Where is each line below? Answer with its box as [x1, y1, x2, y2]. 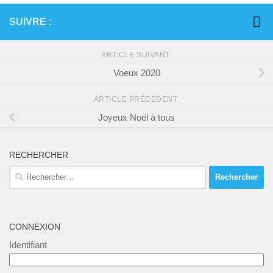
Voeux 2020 [113, 67, 160, 78]
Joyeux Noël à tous [98, 112, 175, 122]
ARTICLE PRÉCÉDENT [93, 94, 180, 104]
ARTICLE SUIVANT [101, 50, 172, 59]
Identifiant [9, 239, 47, 250]
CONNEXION [9, 221, 60, 232]
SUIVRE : [9, 16, 52, 27]
